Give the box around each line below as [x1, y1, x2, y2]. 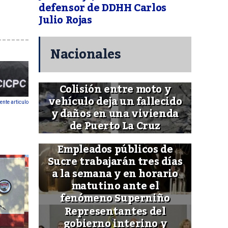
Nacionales [50, 42, 121, 68]
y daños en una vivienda [51, 104, 179, 125]
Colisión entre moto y [59, 79, 171, 100]
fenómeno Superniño [60, 188, 170, 209]
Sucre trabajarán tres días [47, 152, 183, 173]
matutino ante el [71, 176, 159, 197]
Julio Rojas [39, 10, 92, 31]
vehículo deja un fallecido [48, 92, 182, 112]
